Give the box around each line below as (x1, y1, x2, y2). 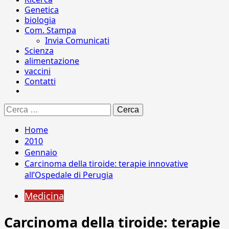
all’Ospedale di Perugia (25, 169, 113, 180)
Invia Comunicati (45, 35, 109, 46)
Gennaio (25, 147, 57, 158)
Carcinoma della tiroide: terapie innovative (25, 158, 188, 169)
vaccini (25, 65, 51, 77)
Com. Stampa (25, 25, 76, 36)
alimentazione (25, 55, 79, 66)
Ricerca (4, 103, 28, 112)
